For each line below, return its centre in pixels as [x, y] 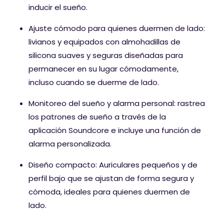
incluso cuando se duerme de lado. [94, 82]
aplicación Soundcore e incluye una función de [115, 130]
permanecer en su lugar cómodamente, [103, 69]
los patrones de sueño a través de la [97, 117]
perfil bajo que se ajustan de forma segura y [111, 178]
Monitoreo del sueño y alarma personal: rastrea [117, 103]
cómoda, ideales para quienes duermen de [109, 192]
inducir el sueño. [58, 7]
